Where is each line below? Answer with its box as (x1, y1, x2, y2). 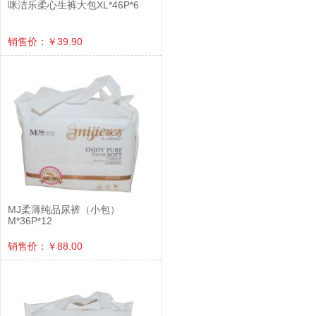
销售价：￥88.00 (8, 241, 83, 253)
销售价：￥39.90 (8, 36, 83, 48)
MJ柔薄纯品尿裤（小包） (8, 204, 120, 215)
